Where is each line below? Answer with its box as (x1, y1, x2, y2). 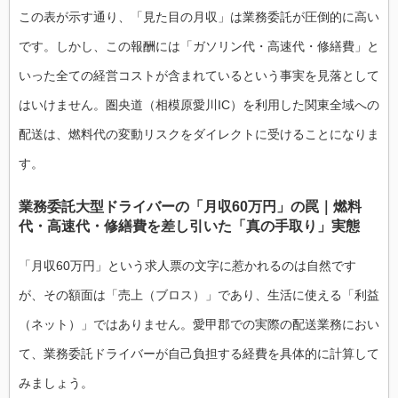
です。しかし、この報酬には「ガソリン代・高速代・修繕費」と (19, 39, 379, 54)
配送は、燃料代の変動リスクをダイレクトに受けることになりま (19, 127, 379, 142)
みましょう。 (19, 375, 93, 390)
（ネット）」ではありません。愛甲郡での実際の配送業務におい (19, 316, 379, 331)
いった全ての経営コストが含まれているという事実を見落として (19, 68, 379, 84)
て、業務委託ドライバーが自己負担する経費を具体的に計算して (19, 346, 379, 361)
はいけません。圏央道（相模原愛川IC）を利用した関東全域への (19, 98, 379, 113)
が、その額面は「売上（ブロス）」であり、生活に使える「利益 (19, 287, 379, 302)
